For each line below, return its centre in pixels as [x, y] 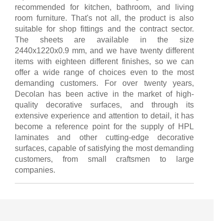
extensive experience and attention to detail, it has [104, 115]
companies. [35, 170]
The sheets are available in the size [104, 39]
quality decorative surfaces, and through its [104, 105]
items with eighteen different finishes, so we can [104, 61]
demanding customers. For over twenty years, [104, 83]
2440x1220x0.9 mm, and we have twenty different [104, 50]
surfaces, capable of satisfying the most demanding [104, 148]
